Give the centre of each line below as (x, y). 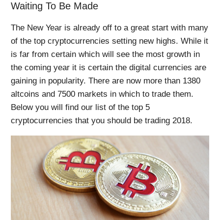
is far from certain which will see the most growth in (106, 54)
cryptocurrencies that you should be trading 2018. (102, 120)
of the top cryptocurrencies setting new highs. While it (110, 41)
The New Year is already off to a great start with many (110, 27)
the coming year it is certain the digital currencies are (109, 67)
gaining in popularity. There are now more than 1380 (106, 81)
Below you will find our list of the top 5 (81, 107)
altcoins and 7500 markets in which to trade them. (102, 94)
